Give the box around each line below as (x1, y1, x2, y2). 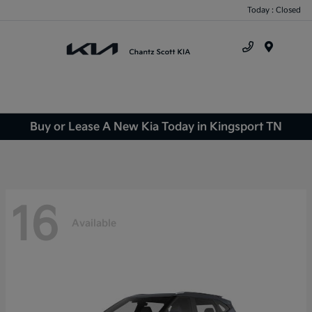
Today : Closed (247, 5, 301, 15)
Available (72, 217, 116, 229)
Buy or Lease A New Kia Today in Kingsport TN (30, 120, 282, 134)
